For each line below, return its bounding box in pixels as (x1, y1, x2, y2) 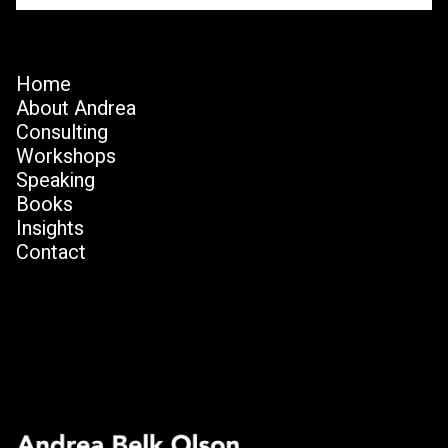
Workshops (16, 142, 116, 172)
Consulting (16, 118, 108, 148)
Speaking (16, 166, 95, 196)
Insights (16, 214, 84, 244)
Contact (16, 238, 86, 268)
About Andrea (16, 94, 136, 124)
